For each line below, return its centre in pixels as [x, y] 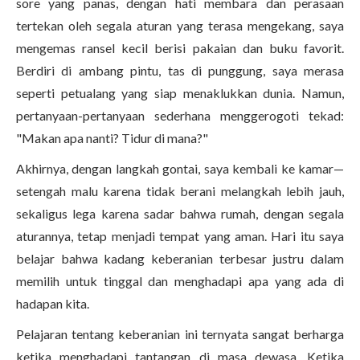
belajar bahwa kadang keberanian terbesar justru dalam [180, 258]
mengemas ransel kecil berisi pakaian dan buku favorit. [180, 48]
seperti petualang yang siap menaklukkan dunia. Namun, [180, 93]
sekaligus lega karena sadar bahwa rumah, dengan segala [180, 213]
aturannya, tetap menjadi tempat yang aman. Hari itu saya [180, 236]
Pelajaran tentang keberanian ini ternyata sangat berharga [180, 334]
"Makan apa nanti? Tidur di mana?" [113, 138]
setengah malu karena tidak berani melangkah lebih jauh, [180, 191]
